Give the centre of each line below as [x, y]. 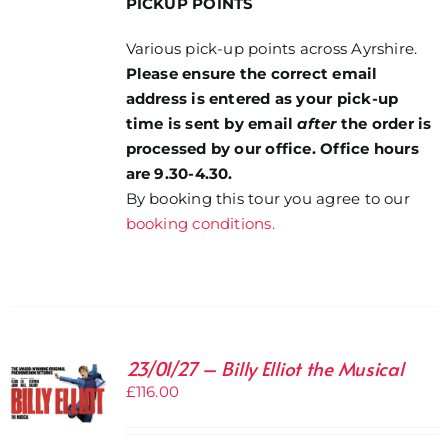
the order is [386, 124]
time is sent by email [211, 124]
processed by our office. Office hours [272, 149]
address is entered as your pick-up [262, 99]
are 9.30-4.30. [179, 174]
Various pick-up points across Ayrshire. [271, 49]
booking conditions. [200, 224]
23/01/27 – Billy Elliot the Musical [264, 368]
